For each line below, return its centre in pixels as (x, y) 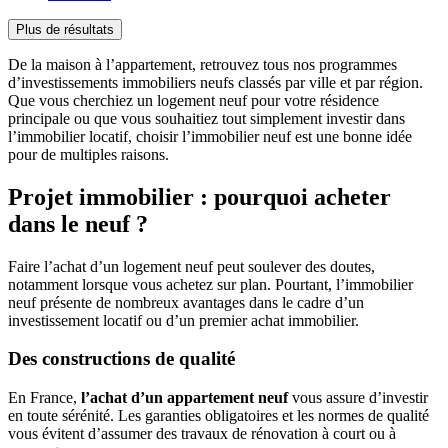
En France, (44, 398)
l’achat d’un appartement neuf (184, 398)
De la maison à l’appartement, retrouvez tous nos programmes (202, 64)
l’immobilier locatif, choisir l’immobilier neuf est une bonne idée (210, 136)
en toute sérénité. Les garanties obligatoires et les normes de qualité (218, 416)
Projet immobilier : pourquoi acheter (199, 196)
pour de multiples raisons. (88, 154)
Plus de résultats (65, 29)
